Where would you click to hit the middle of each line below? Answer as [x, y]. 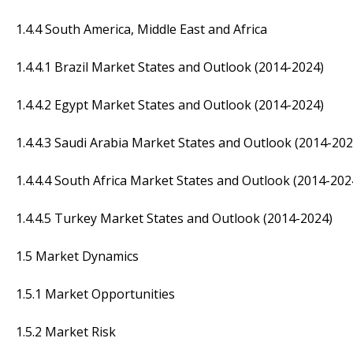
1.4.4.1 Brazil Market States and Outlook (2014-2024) [170, 67]
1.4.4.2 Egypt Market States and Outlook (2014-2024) [170, 104]
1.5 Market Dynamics [77, 256]
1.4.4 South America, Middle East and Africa [141, 29]
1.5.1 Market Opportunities [95, 294]
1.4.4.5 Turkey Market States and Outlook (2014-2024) [174, 218]
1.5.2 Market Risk [66, 331]
